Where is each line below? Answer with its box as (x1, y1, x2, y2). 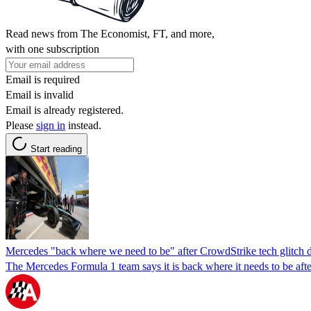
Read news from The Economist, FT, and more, (6, 27, 215, 40)
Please (6, 119, 36, 131)
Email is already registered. (6, 103, 124, 116)
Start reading (31, 143, 82, 154)
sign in (36, 119, 65, 131)
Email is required (6, 73, 80, 85)
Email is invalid (6, 88, 74, 101)
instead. (65, 119, 101, 131)
